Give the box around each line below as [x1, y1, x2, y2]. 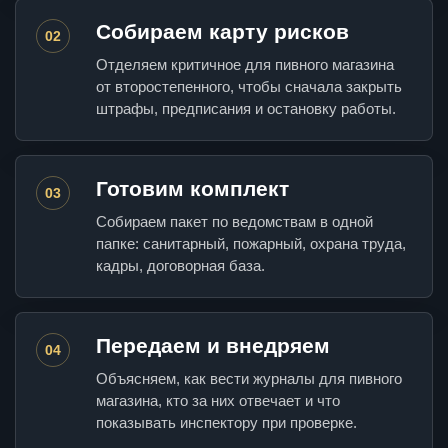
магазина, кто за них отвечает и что [96, 392, 340, 410]
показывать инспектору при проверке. [96, 414, 357, 432]
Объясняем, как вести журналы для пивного [96, 370, 402, 388]
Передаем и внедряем [96, 334, 330, 358]
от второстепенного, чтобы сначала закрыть [96, 78, 402, 96]
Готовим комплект [96, 177, 289, 201]
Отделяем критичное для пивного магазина [96, 56, 394, 74]
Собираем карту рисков [96, 20, 349, 44]
